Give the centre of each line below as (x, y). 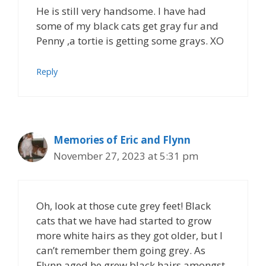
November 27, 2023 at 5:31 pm (126, 156)
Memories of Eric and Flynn (122, 140)
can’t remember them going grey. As (121, 250)
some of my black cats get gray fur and (127, 26)
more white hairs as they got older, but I (129, 235)
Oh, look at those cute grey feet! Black (123, 206)
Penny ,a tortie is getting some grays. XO (130, 41)
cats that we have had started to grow (124, 221)
